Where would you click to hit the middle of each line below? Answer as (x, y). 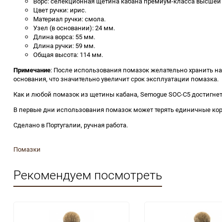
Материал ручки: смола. (69, 19)
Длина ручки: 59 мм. (64, 46)
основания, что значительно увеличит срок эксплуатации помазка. (116, 79)
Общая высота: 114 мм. (68, 55)
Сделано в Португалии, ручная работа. (71, 125)
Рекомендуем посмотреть (88, 175)
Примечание (32, 70)
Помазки (27, 149)
